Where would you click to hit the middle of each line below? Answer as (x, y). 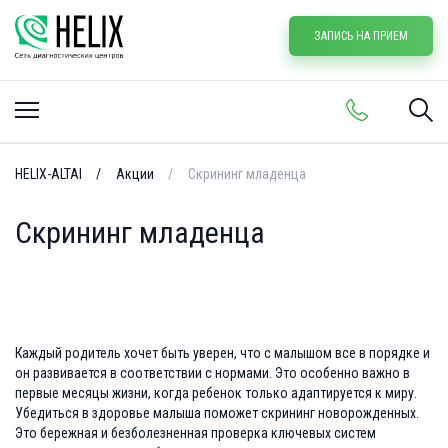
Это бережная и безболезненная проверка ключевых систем (195, 433)
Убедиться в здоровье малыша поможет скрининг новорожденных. (217, 413)
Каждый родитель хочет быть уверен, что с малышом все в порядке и (222, 353)
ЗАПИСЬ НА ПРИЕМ (361, 36)
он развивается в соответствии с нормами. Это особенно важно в (212, 373)
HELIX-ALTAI (48, 174)
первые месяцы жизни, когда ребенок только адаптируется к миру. (216, 393)
